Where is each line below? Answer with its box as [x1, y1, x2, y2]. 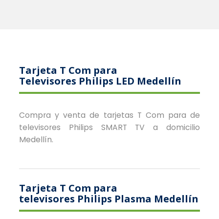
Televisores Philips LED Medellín [19, 74, 181, 88]
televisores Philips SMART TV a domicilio [19, 121, 200, 133]
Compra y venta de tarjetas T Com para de [19, 109, 200, 121]
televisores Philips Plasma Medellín [19, 192, 198, 205]
